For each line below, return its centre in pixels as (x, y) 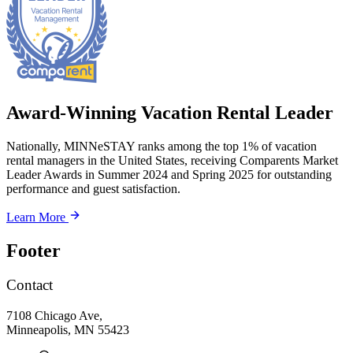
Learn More (36, 217)
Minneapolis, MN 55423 (68, 330)
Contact (30, 285)
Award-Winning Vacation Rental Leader (170, 112)
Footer (33, 250)
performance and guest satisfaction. (93, 188)
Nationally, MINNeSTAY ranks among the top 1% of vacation (162, 146)
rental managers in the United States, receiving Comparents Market (172, 160)
